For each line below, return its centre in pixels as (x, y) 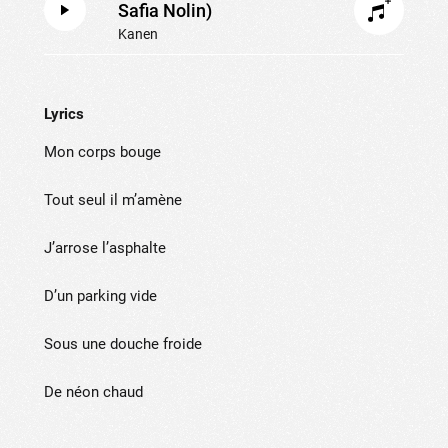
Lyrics (64, 114)
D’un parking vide (102, 296)
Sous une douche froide (123, 344)
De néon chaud (95, 392)
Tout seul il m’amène (115, 200)
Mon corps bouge (104, 152)
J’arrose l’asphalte (107, 248)
